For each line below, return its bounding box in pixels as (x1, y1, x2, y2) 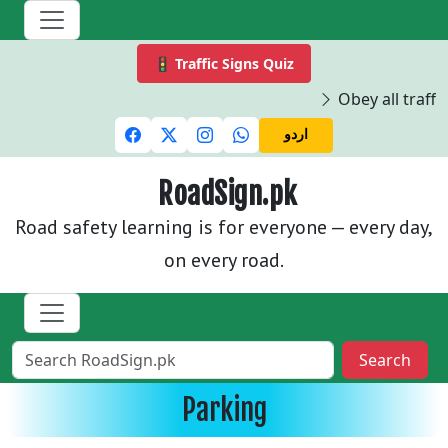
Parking (181, 392, 267, 428)
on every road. (164, 247, 284, 273)
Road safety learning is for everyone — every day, (15, 214, 433, 240)
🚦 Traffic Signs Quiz (154, 54, 294, 73)
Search (359, 349, 411, 371)
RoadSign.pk (158, 176, 298, 212)
